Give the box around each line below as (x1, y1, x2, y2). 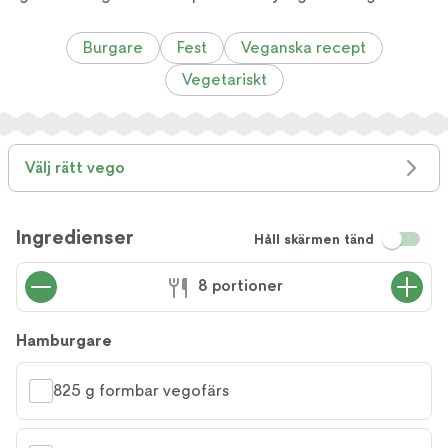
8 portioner (197, 276, 283, 296)
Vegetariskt (181, 70, 267, 89)
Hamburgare (16, 331, 112, 350)
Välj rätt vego (25, 158, 125, 177)
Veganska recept (240, 38, 366, 57)
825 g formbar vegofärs (53, 381, 229, 400)
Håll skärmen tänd (254, 231, 374, 247)
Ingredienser (16, 225, 134, 249)
